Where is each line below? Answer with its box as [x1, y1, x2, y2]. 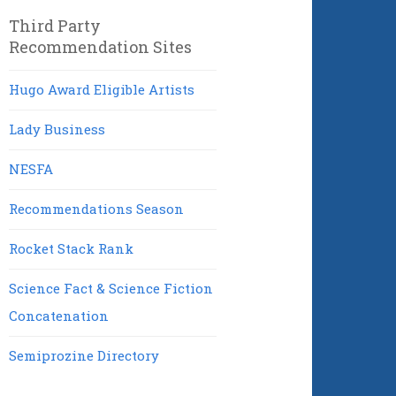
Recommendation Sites [9, 36, 193, 57]
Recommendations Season [9, 200, 185, 217]
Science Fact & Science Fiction [9, 279, 214, 297]
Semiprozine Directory [9, 346, 160, 364]
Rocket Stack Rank [9, 240, 134, 257]
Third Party [9, 15, 102, 36]
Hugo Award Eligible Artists [9, 80, 195, 98]
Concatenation [9, 307, 110, 324]
